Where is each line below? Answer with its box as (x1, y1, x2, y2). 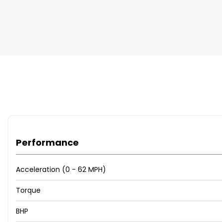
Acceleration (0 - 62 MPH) (16, 165, 106, 175)
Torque (16, 185, 41, 196)
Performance (16, 136, 79, 149)
